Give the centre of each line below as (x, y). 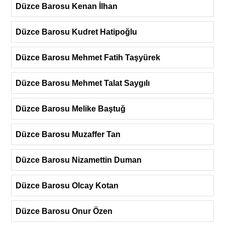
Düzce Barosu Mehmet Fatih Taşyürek (88, 57)
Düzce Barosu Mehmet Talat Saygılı (83, 83)
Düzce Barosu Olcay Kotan (67, 185)
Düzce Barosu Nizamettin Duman (79, 160)
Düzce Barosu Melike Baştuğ (71, 108)
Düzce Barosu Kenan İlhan (67, 6)
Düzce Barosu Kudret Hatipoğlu (76, 32)
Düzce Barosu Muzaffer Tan (68, 134)
